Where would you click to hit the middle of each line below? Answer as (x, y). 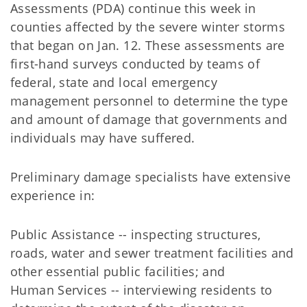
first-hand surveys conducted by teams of (135, 64)
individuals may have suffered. (103, 138)
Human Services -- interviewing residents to (142, 290)
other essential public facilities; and (118, 271)
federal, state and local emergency (114, 82)
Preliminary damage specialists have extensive (151, 177)
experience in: (53, 195)
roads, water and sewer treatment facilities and (152, 253)
